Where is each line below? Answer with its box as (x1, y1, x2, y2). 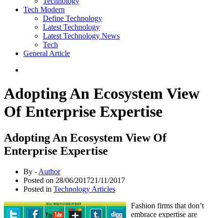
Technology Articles (54, 184, 115, 193)
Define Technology (43, 14, 102, 22)
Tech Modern (23, 5, 65, 14)
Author (38, 167, 60, 176)
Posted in (23, 184, 54, 193)
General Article (23, 49, 70, 57)
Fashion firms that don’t (131, 201, 204, 210)
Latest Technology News (43, 32, 120, 40)
